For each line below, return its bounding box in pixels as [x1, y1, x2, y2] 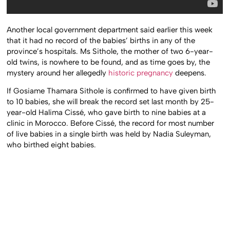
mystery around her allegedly [7, 68, 109, 78]
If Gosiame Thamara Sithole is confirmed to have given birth [7, 86, 217, 96]
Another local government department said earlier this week [7, 25, 213, 34]
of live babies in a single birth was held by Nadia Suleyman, [7, 129, 212, 139]
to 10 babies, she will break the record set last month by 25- [7, 97, 215, 107]
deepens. [173, 68, 207, 78]
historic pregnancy [108, 68, 174, 78]
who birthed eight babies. [7, 140, 97, 150]
